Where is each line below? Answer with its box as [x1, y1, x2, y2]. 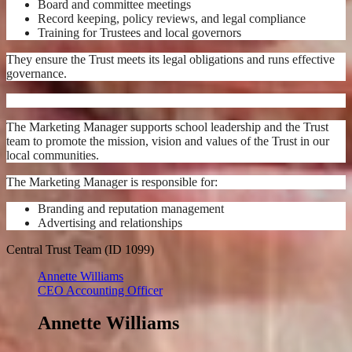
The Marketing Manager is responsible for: [6, 174, 218, 189]
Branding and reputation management [38, 201, 224, 215]
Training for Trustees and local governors [38, 25, 241, 39]
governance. [6, 66, 67, 80]
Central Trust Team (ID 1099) [6, 242, 154, 256]
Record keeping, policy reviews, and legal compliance [38, 11, 306, 25]
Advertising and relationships [38, 215, 182, 229]
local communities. [6, 148, 102, 162]
